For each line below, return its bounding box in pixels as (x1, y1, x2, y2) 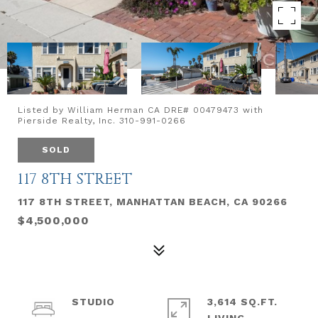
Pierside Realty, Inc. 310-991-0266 (18, 116, 186, 126)
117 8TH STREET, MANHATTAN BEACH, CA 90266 (18, 196, 287, 207)
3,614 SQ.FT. (207, 296, 278, 307)
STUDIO (72, 296, 115, 307)
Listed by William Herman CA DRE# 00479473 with (18, 105, 263, 115)
